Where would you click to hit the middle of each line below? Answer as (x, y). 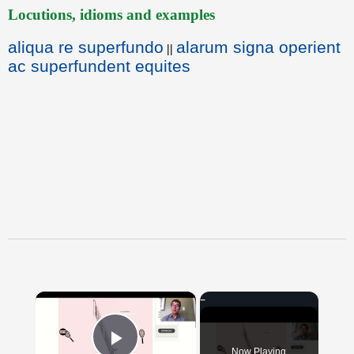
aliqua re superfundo (86, 47)
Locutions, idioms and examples (111, 15)
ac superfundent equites (99, 66)
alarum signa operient (258, 47)
